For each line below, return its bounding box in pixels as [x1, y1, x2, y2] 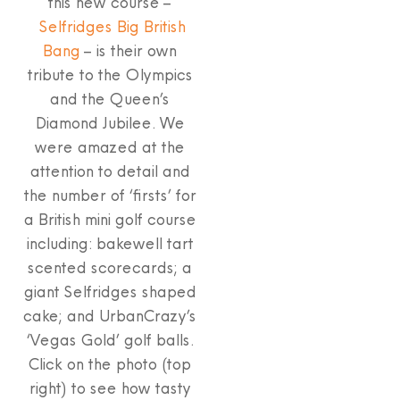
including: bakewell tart [25, 232, 193, 254]
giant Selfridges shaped [22, 280, 196, 302]
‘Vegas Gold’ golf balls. [25, 329, 193, 350]
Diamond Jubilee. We [34, 112, 184, 133]
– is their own [79, 39, 176, 61]
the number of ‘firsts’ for [22, 184, 196, 205]
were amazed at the [34, 136, 184, 157]
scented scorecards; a [27, 256, 191, 278]
